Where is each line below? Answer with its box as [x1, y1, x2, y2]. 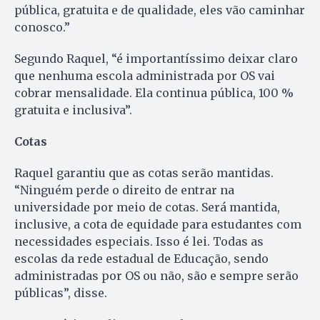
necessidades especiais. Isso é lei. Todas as [14, 234, 264, 249]
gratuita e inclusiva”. [14, 103, 132, 118]
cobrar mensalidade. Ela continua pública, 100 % [14, 86, 294, 101]
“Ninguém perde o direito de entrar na [14, 183, 234, 198]
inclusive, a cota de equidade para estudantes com [14, 217, 301, 232]
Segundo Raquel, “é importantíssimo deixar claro [14, 51, 298, 66]
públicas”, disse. [14, 286, 107, 301]
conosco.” [14, 20, 70, 35]
